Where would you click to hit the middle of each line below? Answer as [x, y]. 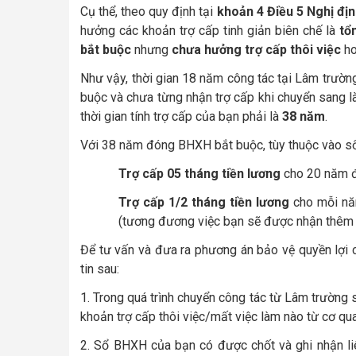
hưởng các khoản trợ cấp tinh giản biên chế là [210, 30]
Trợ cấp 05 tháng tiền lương [199, 173]
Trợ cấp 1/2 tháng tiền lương [204, 202]
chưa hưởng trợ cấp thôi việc [256, 49]
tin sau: [100, 269]
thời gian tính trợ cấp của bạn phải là [181, 116]
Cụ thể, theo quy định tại [149, 11]
